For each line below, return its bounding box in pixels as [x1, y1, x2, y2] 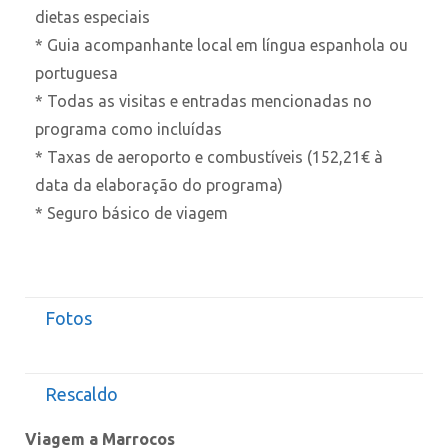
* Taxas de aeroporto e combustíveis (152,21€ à [35, 147, 383, 166]
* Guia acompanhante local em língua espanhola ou [35, 35, 408, 54]
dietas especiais [35, 7, 154, 26]
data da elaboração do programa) [35, 175, 327, 194]
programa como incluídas [35, 119, 222, 138]
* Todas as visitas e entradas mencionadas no [35, 91, 372, 110]
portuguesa [35, 63, 118, 82]
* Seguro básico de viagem [35, 203, 232, 222]
